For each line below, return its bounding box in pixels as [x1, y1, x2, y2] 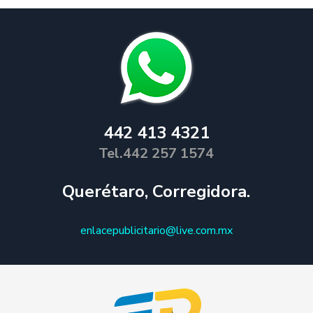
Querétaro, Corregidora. [62, 180, 251, 203]
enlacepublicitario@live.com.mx [80, 223, 233, 238]
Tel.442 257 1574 [99, 144, 214, 163]
